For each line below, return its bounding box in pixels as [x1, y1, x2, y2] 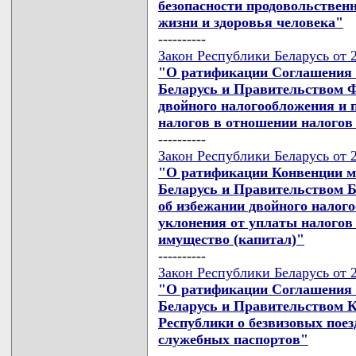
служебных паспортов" [158, 331, 308, 347]
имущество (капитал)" [158, 230, 304, 247]
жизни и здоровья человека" [158, 14, 343, 30]
